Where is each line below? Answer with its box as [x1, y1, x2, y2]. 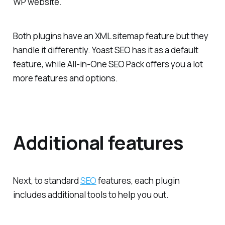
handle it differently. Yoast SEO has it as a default [13, 44, 198, 56]
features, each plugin [96, 175, 180, 186]
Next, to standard [13, 175, 80, 186]
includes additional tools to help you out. [13, 189, 169, 200]
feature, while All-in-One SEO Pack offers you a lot [13, 58, 203, 70]
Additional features [13, 129, 183, 156]
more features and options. [13, 72, 118, 84]
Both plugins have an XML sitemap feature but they [13, 30, 208, 42]
